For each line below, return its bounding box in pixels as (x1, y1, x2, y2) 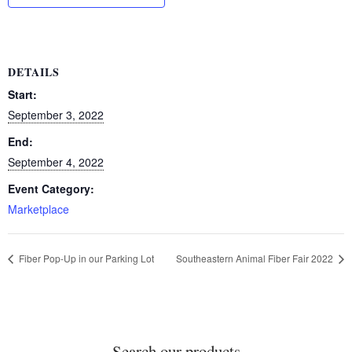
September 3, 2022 (8, 106, 104, 123)
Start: (8, 86, 37, 102)
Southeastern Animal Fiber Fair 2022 (176, 251, 335, 265)
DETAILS (8, 63, 60, 80)
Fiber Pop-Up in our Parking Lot (16, 251, 154, 265)
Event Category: (8, 180, 94, 196)
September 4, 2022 (8, 153, 104, 170)
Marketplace (8, 200, 69, 217)
